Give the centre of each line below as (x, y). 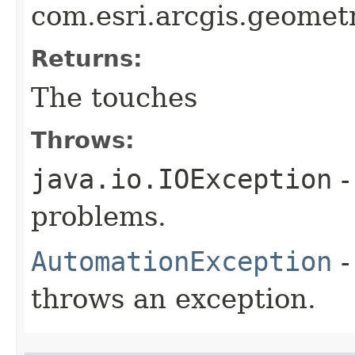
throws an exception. (174, 298)
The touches (114, 97)
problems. (99, 216)
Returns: (87, 58)
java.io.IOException (181, 179)
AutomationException (181, 261)
